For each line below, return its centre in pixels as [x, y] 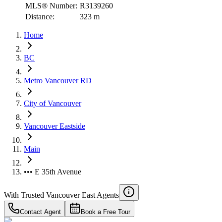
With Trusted [24, 195]
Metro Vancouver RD [58, 80]
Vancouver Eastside [55, 126]
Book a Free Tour [106, 212]
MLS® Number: [51, 5]
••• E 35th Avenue [53, 171]
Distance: [40, 16]
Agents [108, 195]
